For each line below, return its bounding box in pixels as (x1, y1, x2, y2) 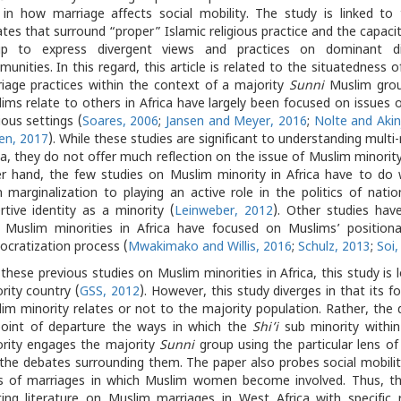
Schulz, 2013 (297, 239, 371, 257)
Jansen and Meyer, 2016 (166, 114, 308, 132)
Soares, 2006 (81, 114, 159, 132)
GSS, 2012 (80, 284, 141, 302)
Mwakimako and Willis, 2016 (127, 239, 292, 257)
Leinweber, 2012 (174, 203, 273, 221)
